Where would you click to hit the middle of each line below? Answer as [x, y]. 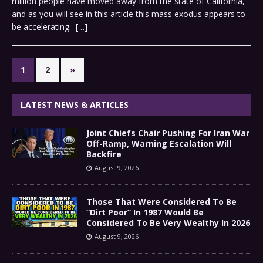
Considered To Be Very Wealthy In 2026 [168, 223]
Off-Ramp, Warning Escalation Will [159, 144]
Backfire [104, 154]
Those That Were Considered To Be [161, 202]
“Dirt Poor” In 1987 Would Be [145, 213]
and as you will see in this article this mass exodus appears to [129, 14]
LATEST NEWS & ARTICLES [75, 105]
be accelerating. [44, 27]
